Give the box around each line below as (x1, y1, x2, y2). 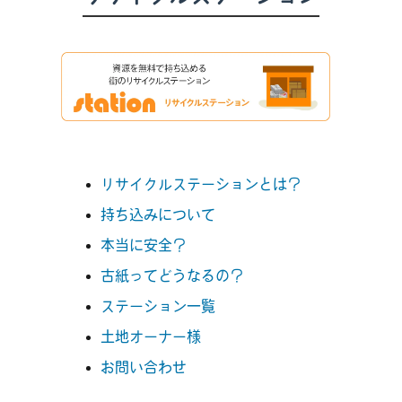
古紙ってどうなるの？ (100, 267, 244, 283)
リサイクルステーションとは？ (100, 176, 301, 191)
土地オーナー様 (100, 328, 201, 344)
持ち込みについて (100, 206, 215, 222)
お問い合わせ (100, 359, 187, 374)
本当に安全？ (100, 237, 187, 252)
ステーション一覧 (100, 298, 215, 313)
